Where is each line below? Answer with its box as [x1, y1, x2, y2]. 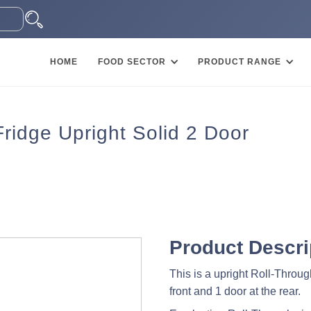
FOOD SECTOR [98, 57, 166, 67]
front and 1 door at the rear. [169, 285, 301, 297]
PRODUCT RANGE [198, 57, 281, 67]
